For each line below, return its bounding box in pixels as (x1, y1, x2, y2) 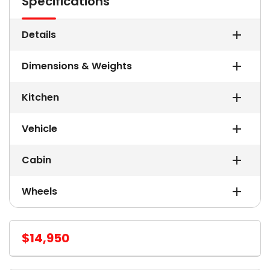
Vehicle (22, 121, 57, 136)
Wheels (22, 184, 57, 198)
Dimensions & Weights (22, 58, 132, 73)
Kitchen (22, 90, 59, 104)
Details (22, 27, 56, 42)
